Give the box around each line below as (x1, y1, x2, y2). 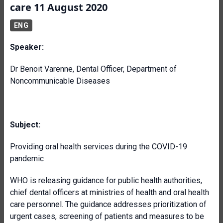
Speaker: (10, 42, 44, 52)
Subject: (10, 120, 40, 129)
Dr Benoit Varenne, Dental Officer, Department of (10, 64, 177, 74)
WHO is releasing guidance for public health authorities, (10, 176, 202, 185)
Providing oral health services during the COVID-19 (10, 142, 187, 151)
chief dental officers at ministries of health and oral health (10, 188, 209, 197)
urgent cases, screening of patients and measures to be (10, 212, 204, 221)
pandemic (10, 154, 44, 163)
